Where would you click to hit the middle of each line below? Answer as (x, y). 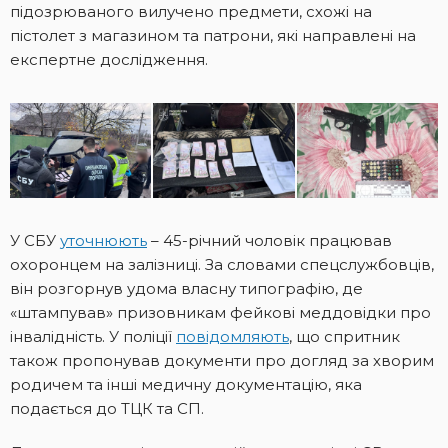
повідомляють (232, 337)
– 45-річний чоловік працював (269, 241)
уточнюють (103, 241)
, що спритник (344, 337)
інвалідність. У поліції (93, 337)
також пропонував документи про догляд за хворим (222, 361)
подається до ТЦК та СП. (107, 409)
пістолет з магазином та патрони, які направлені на (213, 36)
